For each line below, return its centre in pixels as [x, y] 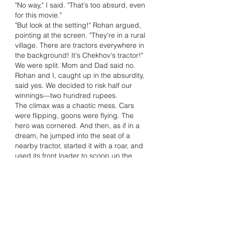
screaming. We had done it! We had [73, 186]
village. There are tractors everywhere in [80, 45]
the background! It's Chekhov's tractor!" [79, 55]
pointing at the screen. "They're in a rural [80, 35]
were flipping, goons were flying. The [74, 116]
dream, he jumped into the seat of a [73, 136]
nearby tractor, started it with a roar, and [79, 146]
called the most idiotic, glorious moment [79, 196]
